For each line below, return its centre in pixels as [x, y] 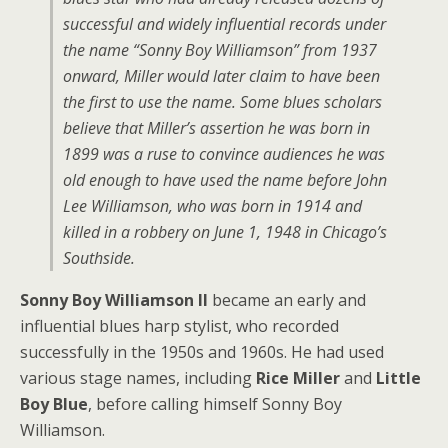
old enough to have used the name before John [225, 180]
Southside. [99, 258]
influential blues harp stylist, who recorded [179, 326]
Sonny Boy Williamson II [114, 300]
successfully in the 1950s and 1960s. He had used [202, 352]
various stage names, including [138, 378]
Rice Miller [298, 378]
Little [398, 378]
